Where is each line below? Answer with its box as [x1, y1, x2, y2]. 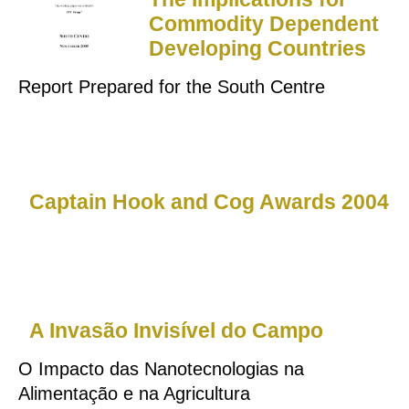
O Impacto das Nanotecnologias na [18, 358, 304, 379]
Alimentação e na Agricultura [18, 383, 250, 404]
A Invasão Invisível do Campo [29, 318, 324, 342]
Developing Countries [148, 37, 366, 61]
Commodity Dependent [148, 12, 379, 37]
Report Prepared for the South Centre [18, 76, 325, 97]
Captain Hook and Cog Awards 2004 [29, 189, 390, 214]
